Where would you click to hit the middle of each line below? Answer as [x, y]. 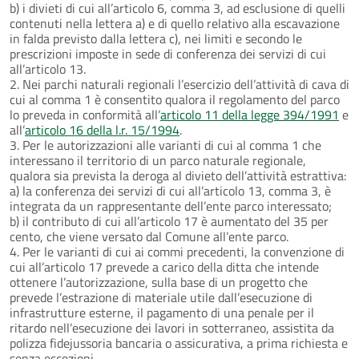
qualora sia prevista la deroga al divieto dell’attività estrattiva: [178, 175]
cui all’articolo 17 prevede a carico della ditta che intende [164, 266]
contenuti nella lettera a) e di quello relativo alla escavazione [175, 23]
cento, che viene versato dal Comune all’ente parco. [149, 236]
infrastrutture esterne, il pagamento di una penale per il [162, 312]
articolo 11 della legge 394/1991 [250, 114]
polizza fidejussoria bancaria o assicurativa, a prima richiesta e [179, 343]
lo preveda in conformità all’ [85, 114]
